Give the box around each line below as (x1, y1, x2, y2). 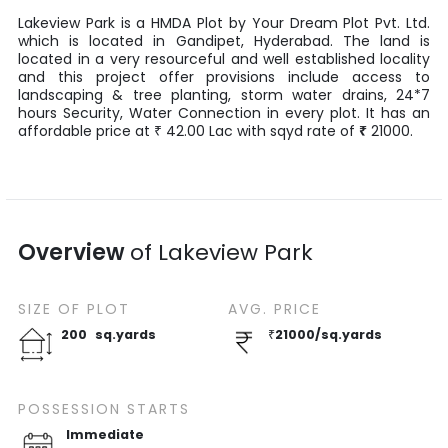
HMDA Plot (151, 13, 224, 33)
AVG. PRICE (228, 299, 322, 319)
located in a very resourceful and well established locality (18, 49, 430, 69)
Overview (18, 237, 130, 268)
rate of (307, 121, 355, 141)
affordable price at (18, 121, 150, 141)
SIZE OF (18, 299, 81, 319)
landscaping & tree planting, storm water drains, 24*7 (18, 85, 430, 105)
